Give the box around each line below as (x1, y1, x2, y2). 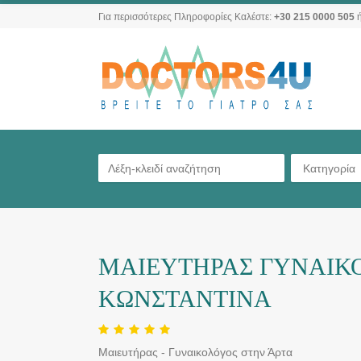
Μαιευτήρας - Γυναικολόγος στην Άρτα (98, 346, 293, 359)
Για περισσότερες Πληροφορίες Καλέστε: (98, 11, 274, 23)
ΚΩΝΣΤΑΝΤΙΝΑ (98, 284, 272, 313)
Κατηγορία (303, 162, 356, 175)
